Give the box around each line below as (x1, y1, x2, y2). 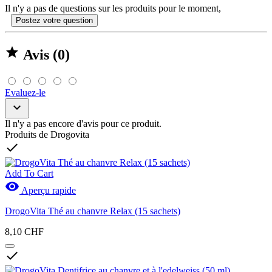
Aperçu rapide (19, 185, 76, 195)
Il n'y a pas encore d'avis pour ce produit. (5, 118, 161, 129)
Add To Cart (5, 168, 53, 178)
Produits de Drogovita (5, 129, 89, 140)
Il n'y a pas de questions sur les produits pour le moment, (5, 2, 221, 13)
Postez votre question (16, 15, 93, 25)
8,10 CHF (5, 226, 44, 237)
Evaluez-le (5, 87, 46, 98)
